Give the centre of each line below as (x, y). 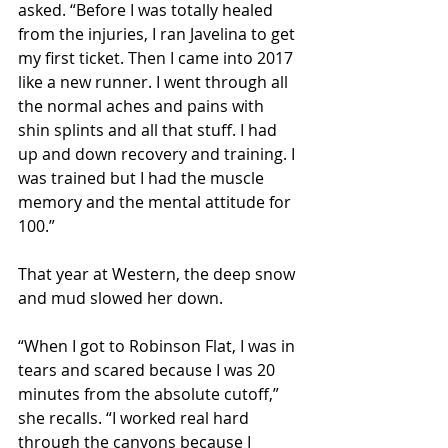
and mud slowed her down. (120, 298)
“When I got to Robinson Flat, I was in (158, 346)
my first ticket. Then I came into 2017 (157, 58)
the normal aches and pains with (143, 106)
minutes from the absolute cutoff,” (150, 394)
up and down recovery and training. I (158, 154)
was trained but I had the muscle (143, 178)
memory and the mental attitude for (156, 202)
